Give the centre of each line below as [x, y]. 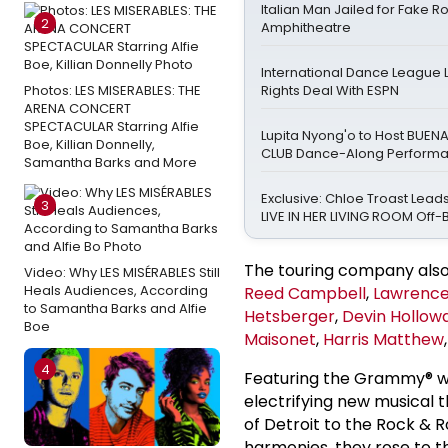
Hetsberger [289, 316]
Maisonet [280, 339]
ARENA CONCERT [77, 108]
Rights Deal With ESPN [330, 90]
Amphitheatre [306, 27]
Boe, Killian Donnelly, [89, 144]
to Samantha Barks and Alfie [115, 308]
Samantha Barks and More [110, 162]
